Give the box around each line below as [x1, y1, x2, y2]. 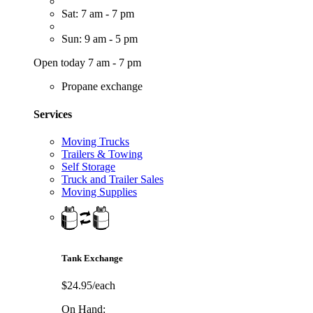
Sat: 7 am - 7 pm [61, 8, 134, 20]
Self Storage [61, 160, 115, 173]
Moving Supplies [61, 185, 137, 198]
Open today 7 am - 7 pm [34, 57, 141, 69]
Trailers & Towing [61, 147, 143, 160]
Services [34, 108, 72, 120]
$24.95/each [61, 279, 115, 292]
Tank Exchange [61, 253, 123, 264]
